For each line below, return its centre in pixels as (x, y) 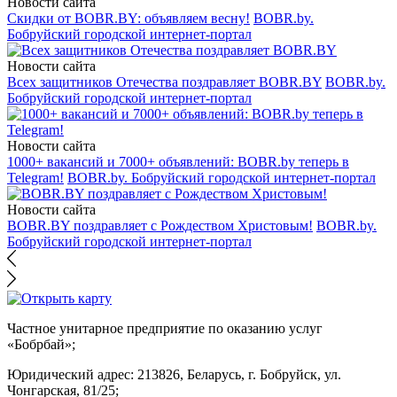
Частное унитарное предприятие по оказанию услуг (165, 329)
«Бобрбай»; (41, 345)
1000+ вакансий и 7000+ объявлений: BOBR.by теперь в (178, 162)
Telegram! (35, 178)
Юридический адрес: (70, 375)
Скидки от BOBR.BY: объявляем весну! (128, 19)
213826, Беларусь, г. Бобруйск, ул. (237, 375)
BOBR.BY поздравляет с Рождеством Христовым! (160, 226)
